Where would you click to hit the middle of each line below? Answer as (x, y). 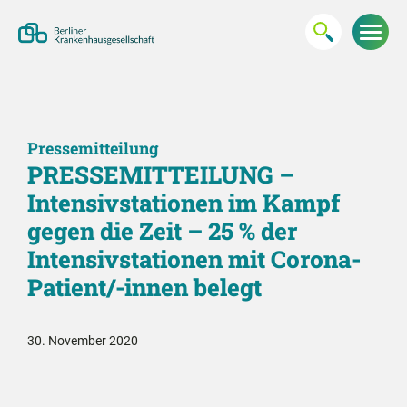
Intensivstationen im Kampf (184, 203)
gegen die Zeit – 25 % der (162, 231)
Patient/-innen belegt (144, 287)
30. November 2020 (83, 341)
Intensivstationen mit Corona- (194, 259)
